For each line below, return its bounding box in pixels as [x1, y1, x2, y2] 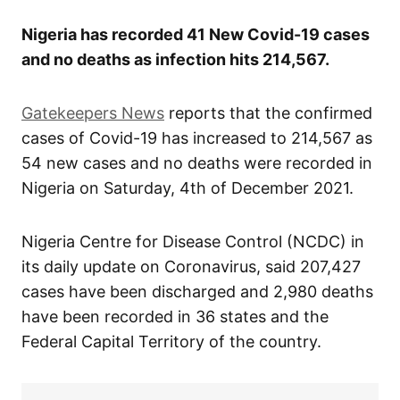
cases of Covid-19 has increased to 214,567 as [21, 129, 372, 148]
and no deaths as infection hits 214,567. [21, 50, 329, 70]
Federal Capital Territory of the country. [21, 332, 321, 352]
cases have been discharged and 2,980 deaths [21, 282, 373, 302]
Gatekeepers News [21, 104, 164, 123]
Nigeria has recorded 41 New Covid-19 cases [21, 25, 370, 45]
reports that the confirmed [164, 104, 372, 123]
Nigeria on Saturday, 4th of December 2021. [21, 179, 354, 198]
